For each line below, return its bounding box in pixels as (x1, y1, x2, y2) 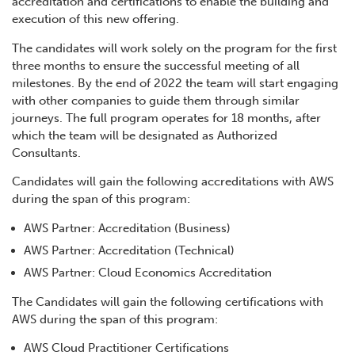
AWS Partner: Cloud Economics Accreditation (24, 265, 272, 280)
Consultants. (12, 145, 81, 160)
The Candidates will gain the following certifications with (12, 294, 323, 309)
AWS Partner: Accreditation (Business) (24, 220, 231, 235)
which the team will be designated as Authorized (12, 128, 277, 143)
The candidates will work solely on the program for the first (12, 40, 337, 55)
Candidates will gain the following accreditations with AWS (12, 174, 334, 189)
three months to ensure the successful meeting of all (12, 58, 300, 73)
